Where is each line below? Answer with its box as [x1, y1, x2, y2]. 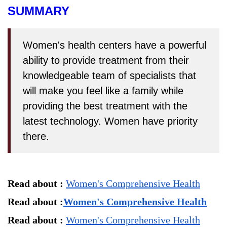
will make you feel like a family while [23, 85, 183, 97]
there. [23, 131, 49, 142]
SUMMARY [8, 4, 69, 18]
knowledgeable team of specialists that [23, 70, 196, 82]
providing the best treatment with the [23, 100, 187, 112]
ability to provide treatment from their [23, 55, 189, 66]
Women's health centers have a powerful [23, 40, 206, 51]
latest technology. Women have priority [23, 116, 198, 127]
